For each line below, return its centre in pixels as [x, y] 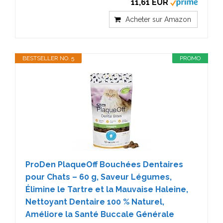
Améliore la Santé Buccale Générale [100, 214]
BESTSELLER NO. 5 [48, 58]
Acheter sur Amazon [158, 19]
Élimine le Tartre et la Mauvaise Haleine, [107, 189]
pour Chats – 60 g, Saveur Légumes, [99, 177]
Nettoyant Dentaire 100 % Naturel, [95, 202]
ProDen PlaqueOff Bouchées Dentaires [104, 164]
